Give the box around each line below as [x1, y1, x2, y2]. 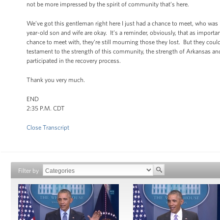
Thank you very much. [27, 76, 91, 83]
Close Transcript [27, 124, 69, 131]
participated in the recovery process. [27, 57, 122, 64]
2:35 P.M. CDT [27, 105, 65, 112]
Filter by [18, 167, 39, 174]
